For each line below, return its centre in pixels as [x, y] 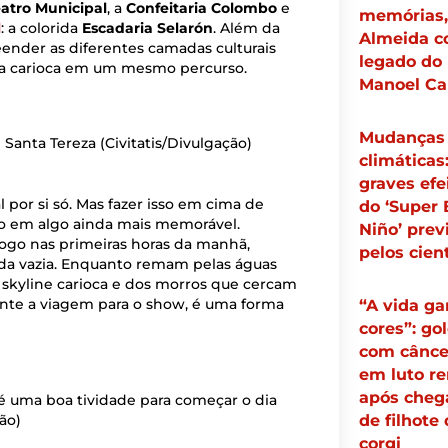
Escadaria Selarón [147, 27]
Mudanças [401, 138]
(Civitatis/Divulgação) [176, 143]
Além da [250, 27]
